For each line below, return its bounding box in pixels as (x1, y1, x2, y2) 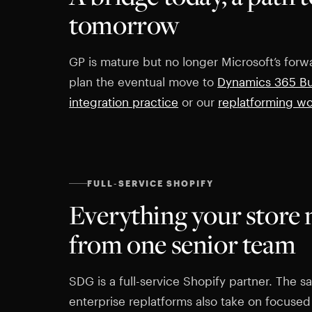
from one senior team (69, 228, 296, 261)
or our (178, 94, 219, 109)
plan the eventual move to (69, 74, 218, 88)
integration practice (69, 94, 179, 109)
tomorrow (69, 9, 180, 42)
